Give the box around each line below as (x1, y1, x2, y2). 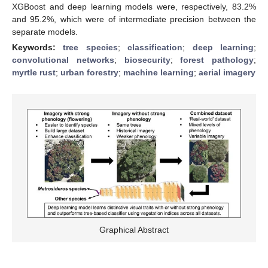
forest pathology (180, 54, 254, 65)
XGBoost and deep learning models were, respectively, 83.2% (12, 1, 256, 11)
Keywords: (12, 42, 63, 52)
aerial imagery (199, 67, 255, 77)
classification (127, 42, 183, 52)
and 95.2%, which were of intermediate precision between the (12, 14, 256, 24)
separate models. (12, 26, 78, 36)
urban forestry (60, 67, 118, 77)
